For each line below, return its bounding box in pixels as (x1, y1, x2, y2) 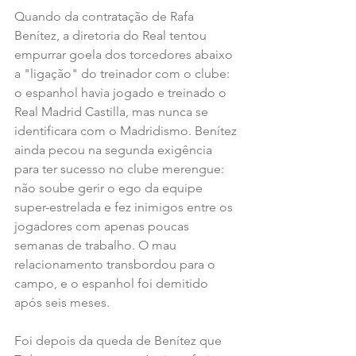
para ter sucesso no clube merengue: (14, 161, 227, 176)
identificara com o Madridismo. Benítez (14, 122, 240, 138)
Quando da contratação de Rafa (14, 8, 197, 24)
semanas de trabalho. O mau (14, 237, 180, 253)
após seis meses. (14, 294, 110, 310)
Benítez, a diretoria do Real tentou (14, 27, 210, 43)
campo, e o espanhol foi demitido (14, 275, 211, 291)
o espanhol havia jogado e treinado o (14, 84, 230, 100)
